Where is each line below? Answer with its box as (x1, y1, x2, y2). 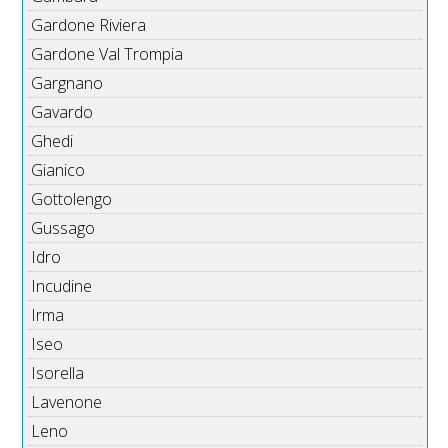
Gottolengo (31, 188, 113, 211)
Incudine (31, 275, 93, 298)
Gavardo (31, 101, 94, 124)
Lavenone (31, 391, 103, 414)
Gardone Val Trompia (31, 43, 184, 66)
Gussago (31, 217, 96, 240)
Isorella (31, 362, 85, 385)
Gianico (31, 159, 86, 182)
